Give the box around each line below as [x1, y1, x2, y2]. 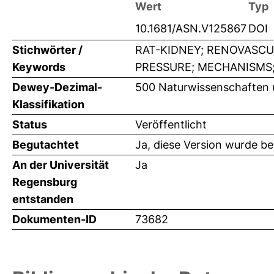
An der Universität [12, 158, 109, 172]
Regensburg [12, 176, 77, 189]
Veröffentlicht [135, 118, 207, 131]
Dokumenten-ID [12, 213, 97, 226]
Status [12, 118, 47, 131]
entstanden [12, 193, 73, 206]
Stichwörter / [12, 43, 83, 57]
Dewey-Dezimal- [12, 81, 102, 94]
